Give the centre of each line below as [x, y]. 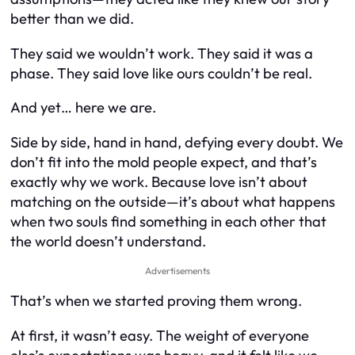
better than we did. [72, 19]
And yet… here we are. [83, 108]
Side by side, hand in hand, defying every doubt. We [177, 142]
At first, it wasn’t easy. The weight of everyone [160, 335]
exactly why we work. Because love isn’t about [159, 181]
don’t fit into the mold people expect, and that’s [164, 162]
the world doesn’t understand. [108, 241]
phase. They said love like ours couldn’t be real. [161, 73]
